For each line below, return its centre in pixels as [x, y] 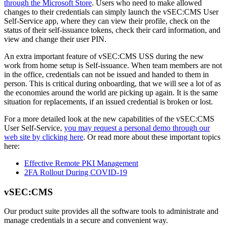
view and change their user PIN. [55, 39]
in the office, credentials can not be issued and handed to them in [106, 74]
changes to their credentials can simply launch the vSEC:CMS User [111, 12]
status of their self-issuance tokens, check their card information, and [112, 30]
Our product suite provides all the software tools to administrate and [111, 211]
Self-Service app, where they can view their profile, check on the [107, 21]
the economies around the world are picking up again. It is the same [111, 92]
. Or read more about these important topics [152, 137]
